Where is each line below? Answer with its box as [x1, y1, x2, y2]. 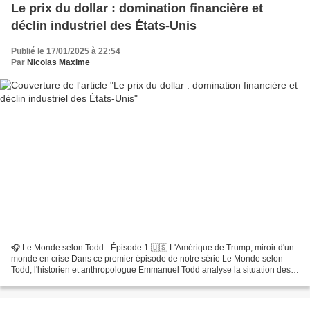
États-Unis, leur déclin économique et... [11, 275, 158, 286]
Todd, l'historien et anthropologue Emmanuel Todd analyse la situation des [11, 264, 291, 275]
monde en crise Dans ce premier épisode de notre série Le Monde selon [11, 253, 283, 264]
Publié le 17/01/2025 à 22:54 [11, 46, 120, 56]
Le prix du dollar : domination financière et [11, 1, 263, 15]
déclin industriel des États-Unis [11, 19, 197, 33]
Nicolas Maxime [27, 57, 90, 67]
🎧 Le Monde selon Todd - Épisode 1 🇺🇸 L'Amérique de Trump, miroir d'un [11, 242, 294, 253]
